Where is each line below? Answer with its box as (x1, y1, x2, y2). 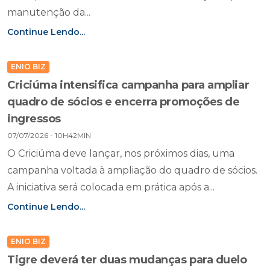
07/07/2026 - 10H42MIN (7, 131, 91, 140)
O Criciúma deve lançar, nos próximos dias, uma (7, 148, 234, 159)
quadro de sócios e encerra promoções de (7, 95, 240, 108)
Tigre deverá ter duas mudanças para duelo (7, 253, 247, 266)
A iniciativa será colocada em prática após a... (7, 181, 215, 193)
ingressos (7, 112, 61, 125)
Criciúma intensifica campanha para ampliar (7, 78, 250, 92)
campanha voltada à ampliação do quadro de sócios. (7, 165, 257, 176)
